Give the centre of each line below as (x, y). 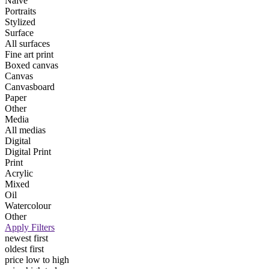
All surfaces (27, 43)
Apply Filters (30, 227)
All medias (25, 130)
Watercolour (28, 205)
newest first (26, 238)
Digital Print (28, 151)
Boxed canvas (32, 65)
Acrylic (19, 173)
